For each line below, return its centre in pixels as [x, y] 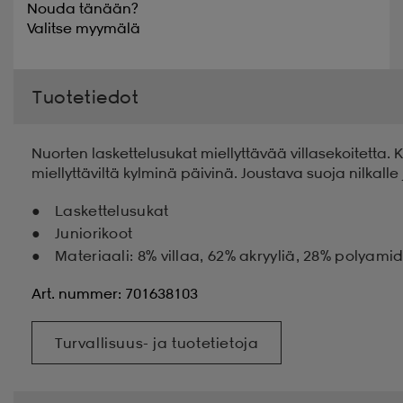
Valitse [49, 27]
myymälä [108, 27]
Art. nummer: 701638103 [115, 293]
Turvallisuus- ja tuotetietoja [157, 342]
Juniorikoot [94, 233]
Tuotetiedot [86, 96]
